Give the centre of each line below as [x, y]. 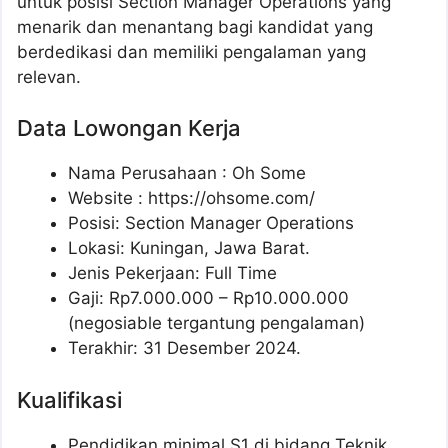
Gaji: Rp [99, 298]
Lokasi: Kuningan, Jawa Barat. [189, 248]
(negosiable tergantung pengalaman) [216, 323]
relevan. [49, 76]
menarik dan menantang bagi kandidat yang [195, 26]
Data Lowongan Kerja [129, 128]
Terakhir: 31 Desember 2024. [184, 348]
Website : [108, 198]
